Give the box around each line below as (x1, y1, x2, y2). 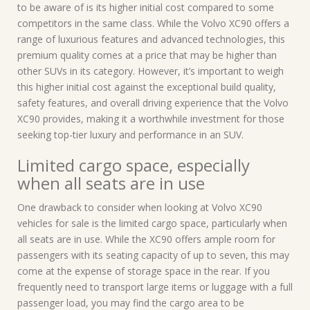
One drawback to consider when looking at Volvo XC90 (17, 201, 262, 214)
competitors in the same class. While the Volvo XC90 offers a (17, 17, 289, 30)
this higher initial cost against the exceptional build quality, (17, 80, 276, 93)
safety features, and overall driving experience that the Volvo (17, 96, 289, 109)
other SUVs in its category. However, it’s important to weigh (17, 64, 284, 77)
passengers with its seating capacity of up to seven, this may (17, 248, 289, 262)
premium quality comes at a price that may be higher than (17, 48, 277, 62)
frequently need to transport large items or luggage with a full (17, 280, 293, 293)
